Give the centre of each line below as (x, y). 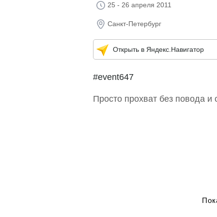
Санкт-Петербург (134, 24)
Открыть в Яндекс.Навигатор (158, 49)
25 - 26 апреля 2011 (139, 5)
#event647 (113, 77)
